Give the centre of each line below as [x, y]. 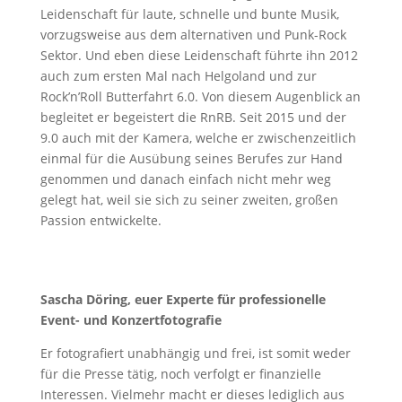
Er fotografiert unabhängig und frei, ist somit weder [195, 353]
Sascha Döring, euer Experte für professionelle [183, 299]
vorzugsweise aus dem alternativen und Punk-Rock [193, 35]
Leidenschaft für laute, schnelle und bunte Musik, [189, 14]
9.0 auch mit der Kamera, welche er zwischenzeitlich [198, 138]
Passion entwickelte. [100, 220]
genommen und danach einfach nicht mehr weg [185, 179]
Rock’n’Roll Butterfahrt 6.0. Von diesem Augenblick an [200, 96]
